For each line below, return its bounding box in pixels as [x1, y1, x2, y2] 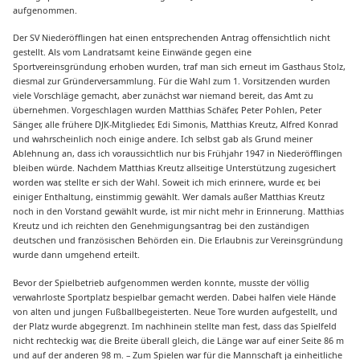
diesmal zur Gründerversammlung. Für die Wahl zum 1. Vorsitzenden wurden [13, 75, 331, 88]
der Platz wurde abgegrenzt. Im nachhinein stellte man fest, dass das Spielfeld [13, 319, 337, 332]
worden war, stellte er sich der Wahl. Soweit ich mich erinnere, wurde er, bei [13, 176, 321, 189]
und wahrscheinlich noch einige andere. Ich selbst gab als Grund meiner [13, 133, 313, 145]
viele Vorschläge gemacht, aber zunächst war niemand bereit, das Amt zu [13, 89, 314, 102]
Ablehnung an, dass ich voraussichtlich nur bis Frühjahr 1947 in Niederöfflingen [13, 147, 343, 160]
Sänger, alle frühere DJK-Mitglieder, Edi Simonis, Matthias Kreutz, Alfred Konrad [13, 118, 339, 131]
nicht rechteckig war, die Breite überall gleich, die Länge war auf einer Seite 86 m [13, 333, 345, 346]
